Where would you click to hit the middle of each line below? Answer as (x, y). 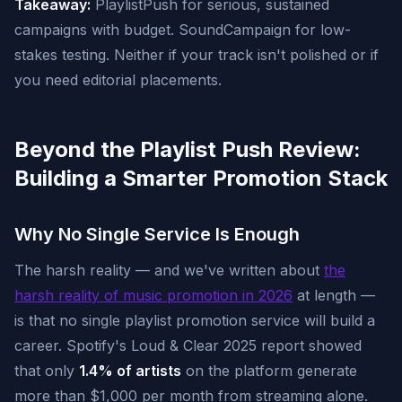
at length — (334, 295)
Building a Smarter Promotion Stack (201, 178)
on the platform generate (269, 371)
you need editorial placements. (118, 80)
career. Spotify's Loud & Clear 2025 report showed (188, 345)
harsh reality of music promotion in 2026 (153, 295)
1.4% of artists (130, 371)
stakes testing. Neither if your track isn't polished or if (197, 55)
